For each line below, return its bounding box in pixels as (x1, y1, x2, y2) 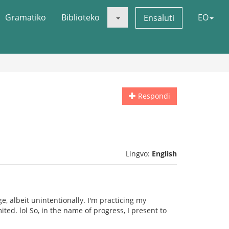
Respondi (136, 91, 170, 101)
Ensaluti (144, 12, 174, 24)
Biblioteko (61, 12, 100, 23)
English (152, 149, 177, 158)
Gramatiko (5, 12, 46, 23)
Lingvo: (126, 149, 152, 158)
